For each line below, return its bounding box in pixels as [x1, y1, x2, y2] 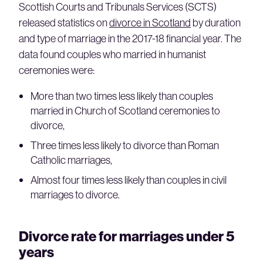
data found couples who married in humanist [19, 47, 206, 61]
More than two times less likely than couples [31, 89, 213, 103]
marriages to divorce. [31, 187, 120, 201]
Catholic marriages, [31, 153, 112, 167]
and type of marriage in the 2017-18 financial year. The [19, 31, 241, 45]
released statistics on [19, 15, 109, 29]
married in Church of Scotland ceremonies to [31, 103, 220, 117]
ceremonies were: [19, 63, 95, 77]
